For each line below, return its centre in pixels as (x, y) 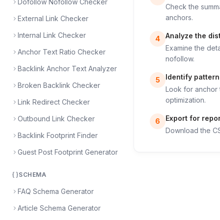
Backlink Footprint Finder (58, 135)
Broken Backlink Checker (59, 85)
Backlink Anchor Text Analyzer (67, 69)
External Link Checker (53, 18)
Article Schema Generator (59, 208)
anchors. (179, 17)
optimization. (186, 100)
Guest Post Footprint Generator (68, 152)
